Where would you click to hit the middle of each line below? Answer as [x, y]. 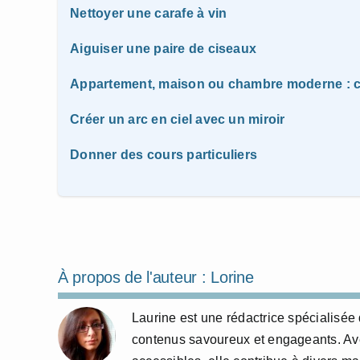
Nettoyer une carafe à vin [149, 13]
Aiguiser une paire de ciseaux [164, 49]
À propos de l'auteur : [135, 277]
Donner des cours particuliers [164, 155]
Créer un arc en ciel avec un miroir [178, 119]
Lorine [232, 277]
